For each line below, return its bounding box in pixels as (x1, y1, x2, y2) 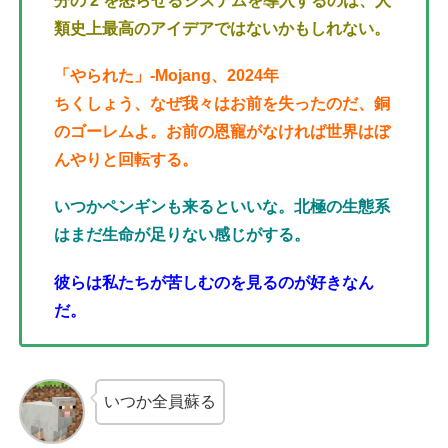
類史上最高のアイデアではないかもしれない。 (54, 20, 390, 38)
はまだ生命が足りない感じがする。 (54, 226, 310, 244)
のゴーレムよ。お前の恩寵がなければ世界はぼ (54, 123, 390, 141)
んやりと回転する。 (54, 151, 198, 169)
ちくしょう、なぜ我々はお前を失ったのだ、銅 (54, 95, 390, 113)
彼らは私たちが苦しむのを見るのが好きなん (54, 273, 374, 291)
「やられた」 (54, 67, 150, 85)
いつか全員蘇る (103, 392, 216, 410)
